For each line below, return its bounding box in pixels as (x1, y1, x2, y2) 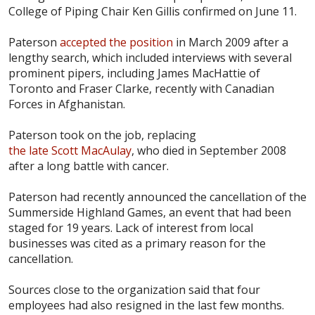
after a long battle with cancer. (8, 157, 169, 174)
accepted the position (60, 34, 173, 50)
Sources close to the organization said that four (8, 281, 260, 297)
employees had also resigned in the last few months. (8, 297, 284, 313)
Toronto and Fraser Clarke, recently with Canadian (8, 80, 274, 96)
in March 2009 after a (173, 34, 288, 50)
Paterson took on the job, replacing (8, 127, 196, 143)
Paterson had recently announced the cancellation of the (8, 188, 307, 205)
